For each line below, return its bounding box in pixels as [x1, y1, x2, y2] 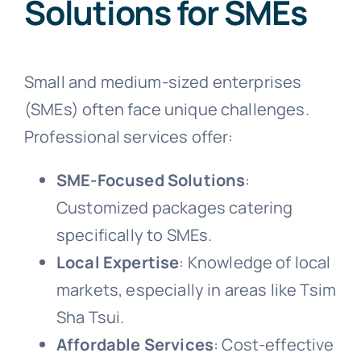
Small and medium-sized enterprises [23, 70, 302, 93]
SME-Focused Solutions [56, 168, 246, 191]
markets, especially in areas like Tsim [56, 278, 337, 301]
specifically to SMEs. [56, 223, 213, 246]
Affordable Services [56, 333, 214, 355]
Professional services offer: [23, 125, 234, 147]
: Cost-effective [214, 333, 334, 355]
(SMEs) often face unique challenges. [23, 98, 309, 120]
